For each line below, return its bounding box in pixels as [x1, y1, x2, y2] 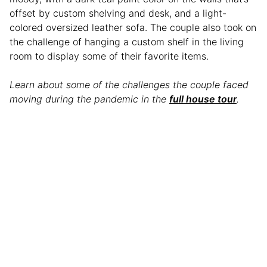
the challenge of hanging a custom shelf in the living [10, 35, 244, 48]
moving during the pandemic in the [10, 92, 169, 105]
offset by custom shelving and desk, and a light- [10, 7, 226, 19]
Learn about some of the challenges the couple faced [10, 78, 249, 91]
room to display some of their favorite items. [10, 49, 212, 62]
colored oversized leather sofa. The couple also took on [10, 21, 256, 33]
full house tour [169, 92, 237, 105]
